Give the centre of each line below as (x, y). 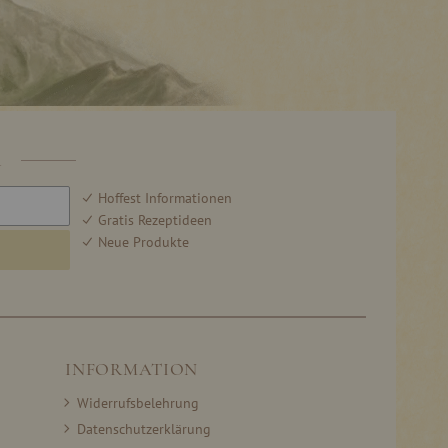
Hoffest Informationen (165, 198)
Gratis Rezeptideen (155, 220)
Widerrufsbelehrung (138, 403)
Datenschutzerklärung (144, 429)
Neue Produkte (143, 242)
